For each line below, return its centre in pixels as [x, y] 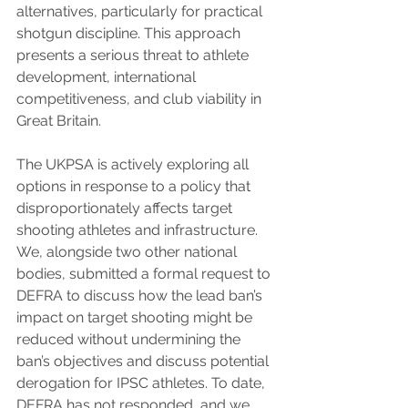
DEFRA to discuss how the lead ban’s [141, 296]
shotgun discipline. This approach [130, 33]
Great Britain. [61, 121]
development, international [108, 77]
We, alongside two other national [128, 252]
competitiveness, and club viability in [141, 99]
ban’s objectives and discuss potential [144, 361]
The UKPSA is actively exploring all [134, 164]
